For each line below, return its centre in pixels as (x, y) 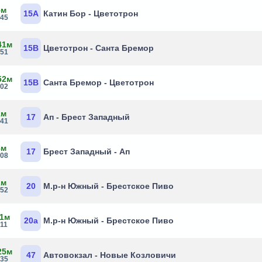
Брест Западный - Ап (87, 151)
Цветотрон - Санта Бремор (99, 48)
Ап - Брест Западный (87, 117)
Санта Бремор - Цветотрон (99, 82)
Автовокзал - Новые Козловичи (110, 255)
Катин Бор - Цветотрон (91, 13)
